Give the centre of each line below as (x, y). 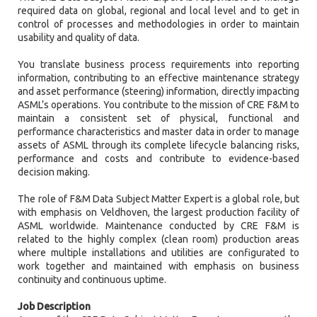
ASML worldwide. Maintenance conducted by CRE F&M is (158, 226)
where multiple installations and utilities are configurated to (158, 253)
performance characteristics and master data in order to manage (158, 132)
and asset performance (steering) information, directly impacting (158, 92)
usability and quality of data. (79, 38)
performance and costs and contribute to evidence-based (158, 159)
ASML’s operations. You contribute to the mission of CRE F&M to (158, 105)
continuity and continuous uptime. (92, 280)
